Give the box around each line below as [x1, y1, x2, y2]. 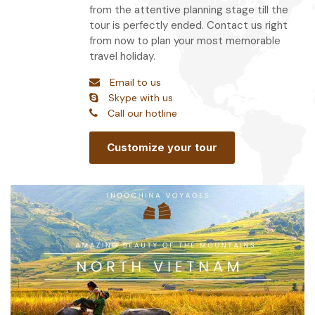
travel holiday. [89, 49, 155, 63]
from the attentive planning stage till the [89, 3, 288, 17]
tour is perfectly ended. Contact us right [89, 18, 288, 32]
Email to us [110, 76, 161, 89]
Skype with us [108, 91, 173, 104]
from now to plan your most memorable [89, 34, 281, 48]
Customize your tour [107, 141, 217, 154]
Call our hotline [108, 107, 177, 120]
